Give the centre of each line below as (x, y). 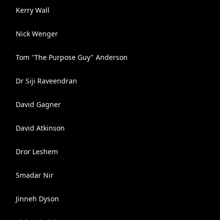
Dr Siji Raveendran (46, 81)
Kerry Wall (33, 10)
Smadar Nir (35, 175)
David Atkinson (40, 128)
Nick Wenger (37, 34)
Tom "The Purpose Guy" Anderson (72, 57)
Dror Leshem (37, 151)
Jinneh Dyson (37, 199)
